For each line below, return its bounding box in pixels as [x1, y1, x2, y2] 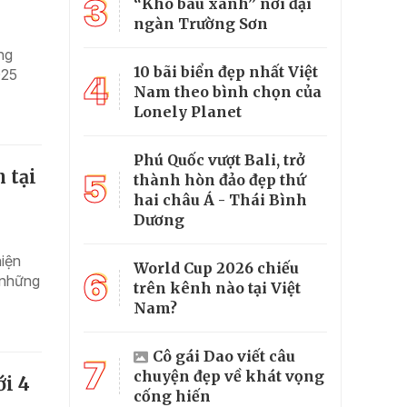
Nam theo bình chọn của [134, 82, 322, 101]
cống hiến [134, 386, 211, 405]
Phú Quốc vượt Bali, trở [134, 150, 305, 169]
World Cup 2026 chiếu [134, 258, 299, 277]
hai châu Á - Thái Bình [134, 190, 307, 209]
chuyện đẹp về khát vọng [134, 366, 324, 385]
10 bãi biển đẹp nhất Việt [134, 62, 318, 81]
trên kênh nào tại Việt [134, 278, 301, 297]
